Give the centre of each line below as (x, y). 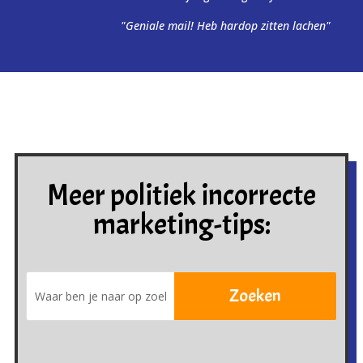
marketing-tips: (181, 224)
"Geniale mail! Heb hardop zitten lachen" (226, 25)
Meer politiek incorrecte (181, 195)
